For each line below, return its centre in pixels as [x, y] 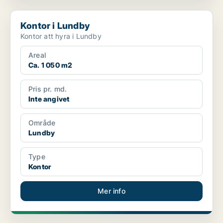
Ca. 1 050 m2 [51, 65]
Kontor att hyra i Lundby [61, 36]
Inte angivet [49, 99]
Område [42, 123]
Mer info [111, 191]
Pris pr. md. [48, 89]
